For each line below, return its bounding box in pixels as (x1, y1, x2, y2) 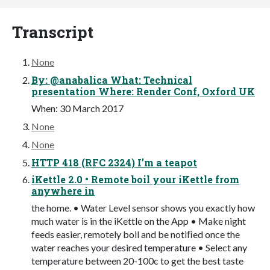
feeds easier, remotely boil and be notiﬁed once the (31, 228, 240, 240)
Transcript (12, 20, 93, 42)
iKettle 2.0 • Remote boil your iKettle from (31, 172, 239, 186)
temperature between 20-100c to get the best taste (31, 254, 243, 266)
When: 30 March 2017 (31, 102, 124, 114)
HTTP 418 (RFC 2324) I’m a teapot (31, 155, 197, 169)
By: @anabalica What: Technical (31, 73, 192, 86)
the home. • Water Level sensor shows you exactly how (31, 201, 255, 213)
